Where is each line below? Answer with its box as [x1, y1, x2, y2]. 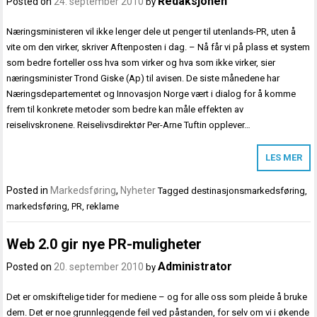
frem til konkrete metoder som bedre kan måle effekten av [6, 104, 244, 115]
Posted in [6, 185, 51, 197]
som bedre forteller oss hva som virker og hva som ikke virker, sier [6, 57, 276, 69]
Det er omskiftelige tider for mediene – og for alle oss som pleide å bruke [6, 291, 308, 302]
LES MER [265, 152, 302, 163]
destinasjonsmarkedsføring [191, 185, 306, 197]
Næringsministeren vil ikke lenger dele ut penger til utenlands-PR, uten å [6, 26, 296, 38]
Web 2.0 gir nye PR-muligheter [6, 235, 202, 253]
